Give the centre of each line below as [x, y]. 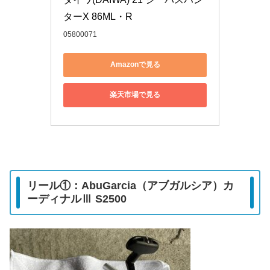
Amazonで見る [135, 65]
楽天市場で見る [135, 95]
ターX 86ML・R [98, 16]
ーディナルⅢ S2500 [77, 199]
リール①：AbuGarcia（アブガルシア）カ [130, 186]
